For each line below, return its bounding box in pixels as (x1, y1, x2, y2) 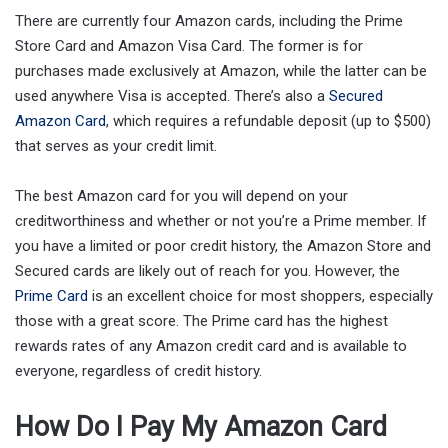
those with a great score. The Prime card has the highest (15, 311, 388, 330)
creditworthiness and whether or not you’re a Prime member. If (15, 211, 427, 230)
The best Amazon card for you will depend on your (15, 186, 348, 205)
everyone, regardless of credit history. (15, 361, 262, 380)
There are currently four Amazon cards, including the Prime (15, 11, 403, 30)
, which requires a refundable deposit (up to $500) (106, 111, 431, 130)
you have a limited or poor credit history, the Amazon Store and (15, 236, 431, 255)
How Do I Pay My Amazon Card (15, 410, 387, 443)
